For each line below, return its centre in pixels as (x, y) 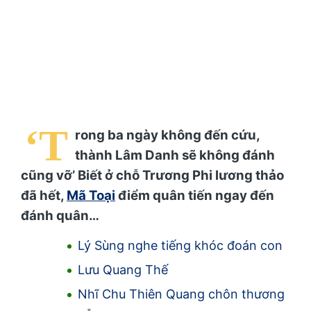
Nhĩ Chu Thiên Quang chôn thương (181, 294)
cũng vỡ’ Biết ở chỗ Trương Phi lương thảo (152, 175)
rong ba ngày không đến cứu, (167, 135)
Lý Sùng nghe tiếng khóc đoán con (180, 246)
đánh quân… (60, 215)
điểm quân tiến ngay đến (195, 195)
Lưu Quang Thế (123, 270)
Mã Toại (91, 195)
